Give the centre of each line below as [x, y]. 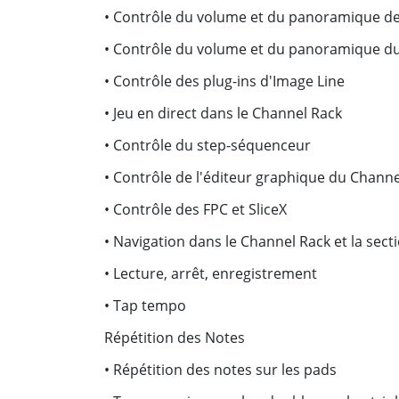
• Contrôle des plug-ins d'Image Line [224, 81]
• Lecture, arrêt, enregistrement [211, 273]
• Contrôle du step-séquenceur [208, 145]
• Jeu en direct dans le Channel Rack [223, 113]
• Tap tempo [145, 305]
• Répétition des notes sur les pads [220, 370]
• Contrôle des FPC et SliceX [195, 209]
